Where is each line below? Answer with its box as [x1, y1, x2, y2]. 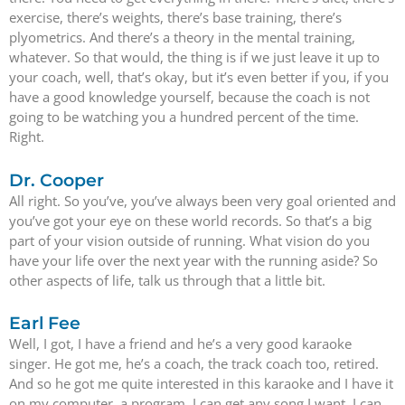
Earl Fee [9, 312, 80, 334]
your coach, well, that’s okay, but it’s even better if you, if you [9, 68, 389, 87]
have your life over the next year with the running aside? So [9, 250, 378, 269]
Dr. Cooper [9, 169, 104, 191]
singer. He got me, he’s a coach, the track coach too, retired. [9, 353, 379, 372]
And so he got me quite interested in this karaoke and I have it [9, 373, 393, 392]
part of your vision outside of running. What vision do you [9, 231, 370, 250]
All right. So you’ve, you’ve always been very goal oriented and [9, 191, 396, 210]
